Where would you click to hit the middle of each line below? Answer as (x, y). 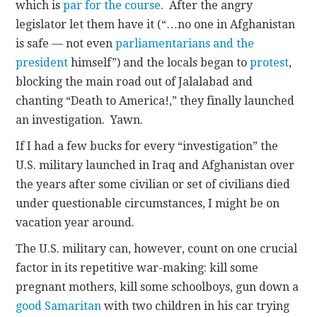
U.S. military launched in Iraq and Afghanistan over (155, 165)
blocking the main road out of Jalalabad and (134, 81)
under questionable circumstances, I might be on (148, 203)
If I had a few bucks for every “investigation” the (147, 146)
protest (270, 62)
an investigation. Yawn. (80, 120)
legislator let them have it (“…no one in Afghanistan (156, 24)
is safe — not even (66, 43)
